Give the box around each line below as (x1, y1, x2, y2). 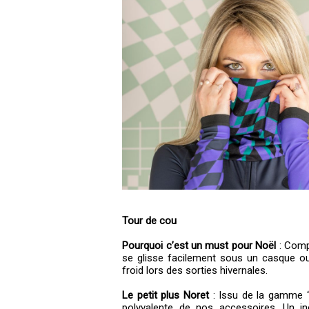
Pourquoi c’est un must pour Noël (122, 239, 277, 252)
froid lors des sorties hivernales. (122, 264, 268, 277)
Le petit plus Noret (122, 289, 209, 301)
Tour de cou (122, 215, 177, 227)
